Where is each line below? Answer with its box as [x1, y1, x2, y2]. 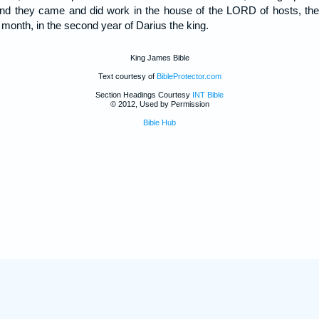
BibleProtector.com [156, 72, 221, 80]
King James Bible [130, 53, 189, 62]
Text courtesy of [98, 72, 157, 80]
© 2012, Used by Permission [110, 100, 209, 108]
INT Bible [192, 90, 224, 99]
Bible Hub [143, 118, 176, 127]
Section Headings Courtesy [95, 90, 192, 99]
